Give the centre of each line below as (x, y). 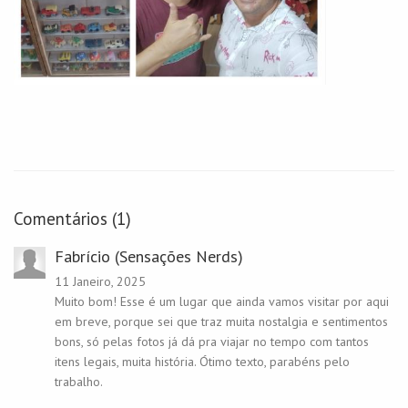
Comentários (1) (72, 218)
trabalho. (79, 381)
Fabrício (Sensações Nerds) (149, 256)
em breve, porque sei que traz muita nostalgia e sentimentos (221, 321)
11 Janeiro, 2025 (100, 281)
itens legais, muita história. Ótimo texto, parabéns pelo (202, 361)
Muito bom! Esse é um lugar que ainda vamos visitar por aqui (222, 301)
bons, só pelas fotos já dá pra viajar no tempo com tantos (212, 341)
